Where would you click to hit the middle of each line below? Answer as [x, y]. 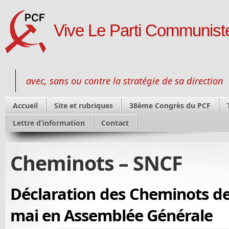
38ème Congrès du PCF [170, 106]
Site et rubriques [84, 106]
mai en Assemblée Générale [111, 215]
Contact [115, 123]
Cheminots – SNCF [96, 163]
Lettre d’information [49, 123]
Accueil [25, 106]
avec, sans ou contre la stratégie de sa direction [125, 81]
